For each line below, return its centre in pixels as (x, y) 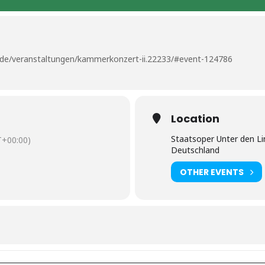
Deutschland (195, 150)
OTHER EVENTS (212, 172)
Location (195, 119)
